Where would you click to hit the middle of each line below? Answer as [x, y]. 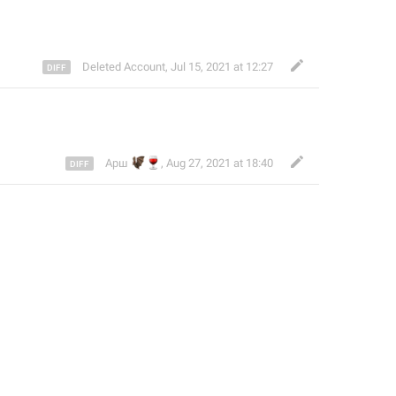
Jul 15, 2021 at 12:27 [222, 67]
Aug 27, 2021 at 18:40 [220, 163]
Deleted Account [124, 67]
